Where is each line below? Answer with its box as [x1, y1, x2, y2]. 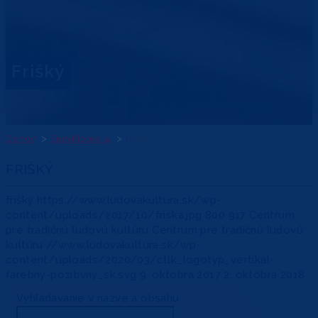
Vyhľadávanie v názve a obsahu [16, 292, 180, 305]
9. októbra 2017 [140, 268, 221, 282]
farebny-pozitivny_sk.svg [6, 268, 137, 282]
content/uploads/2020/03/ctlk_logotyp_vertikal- [6, 253, 275, 267]
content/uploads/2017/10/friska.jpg [6, 209, 202, 222]
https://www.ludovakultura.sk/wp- [36, 194, 221, 207]
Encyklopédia [50, 134, 110, 145]
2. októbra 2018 [224, 268, 305, 282]
